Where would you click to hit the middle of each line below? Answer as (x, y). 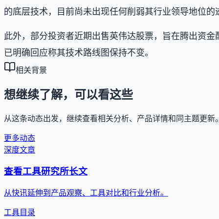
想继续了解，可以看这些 (68, 95)
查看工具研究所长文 (46, 172)
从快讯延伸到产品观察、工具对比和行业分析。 (86, 193)
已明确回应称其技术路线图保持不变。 (79, 53)
